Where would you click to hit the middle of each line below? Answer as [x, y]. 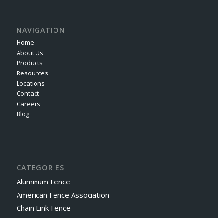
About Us [30, 52]
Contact [27, 93]
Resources [32, 73]
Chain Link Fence [43, 208]
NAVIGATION [41, 30]
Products [29, 63]
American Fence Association [63, 194]
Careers [28, 103]
